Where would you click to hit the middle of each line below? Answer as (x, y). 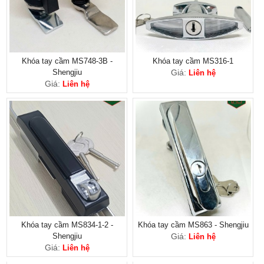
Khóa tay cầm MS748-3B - (67, 61)
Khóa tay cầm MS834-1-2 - (67, 225)
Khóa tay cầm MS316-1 (193, 61)
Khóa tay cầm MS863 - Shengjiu (193, 225)
